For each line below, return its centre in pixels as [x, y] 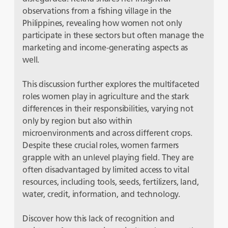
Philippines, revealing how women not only [102, 23]
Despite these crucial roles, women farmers [101, 145]
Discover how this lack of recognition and [98, 218]
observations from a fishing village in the [97, 11]
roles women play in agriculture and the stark [106, 96]
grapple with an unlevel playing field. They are [108, 157]
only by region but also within [78, 121]
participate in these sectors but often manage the [113, 35]
